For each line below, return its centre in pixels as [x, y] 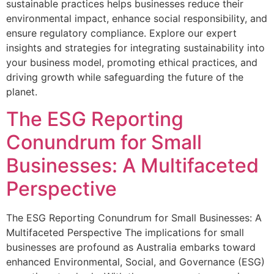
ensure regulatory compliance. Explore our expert [121, 33]
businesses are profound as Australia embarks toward [131, 247]
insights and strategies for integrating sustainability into [135, 48]
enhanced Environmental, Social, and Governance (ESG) [135, 262]
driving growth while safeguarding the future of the [125, 77]
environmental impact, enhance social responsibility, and [137, 18]
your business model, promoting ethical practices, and [132, 62]
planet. [22, 92]
